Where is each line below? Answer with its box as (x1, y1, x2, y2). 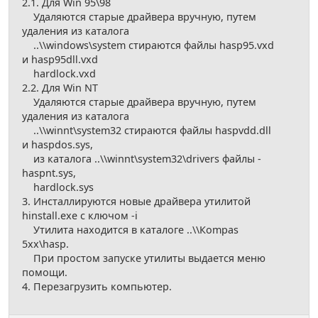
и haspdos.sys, (22, 138, 93, 152)
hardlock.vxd (22, 67, 96, 81)
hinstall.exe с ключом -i (22, 209, 138, 223)
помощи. (22, 265, 67, 280)
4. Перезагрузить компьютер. (22, 280, 172, 294)
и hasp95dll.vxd (22, 53, 98, 67)
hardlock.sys (22, 180, 94, 194)
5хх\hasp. (22, 237, 69, 251)
